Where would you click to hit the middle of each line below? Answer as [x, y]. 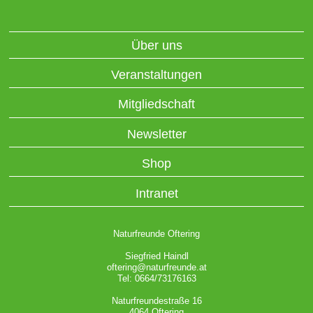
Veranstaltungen [156, 75]
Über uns [156, 45]
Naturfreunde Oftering [156, 233]
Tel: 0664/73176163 [156, 278]
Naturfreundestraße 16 [156, 300]
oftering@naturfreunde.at [156, 267]
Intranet [156, 193]
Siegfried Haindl [156, 256]
